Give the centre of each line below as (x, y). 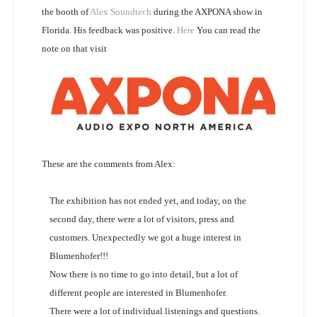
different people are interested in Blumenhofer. (139, 292)
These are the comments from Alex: (108, 163)
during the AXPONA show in (207, 12)
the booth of (65, 12)
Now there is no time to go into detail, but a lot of (143, 274)
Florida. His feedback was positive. (109, 30)
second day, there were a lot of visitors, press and (142, 219)
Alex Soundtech (120, 12)
